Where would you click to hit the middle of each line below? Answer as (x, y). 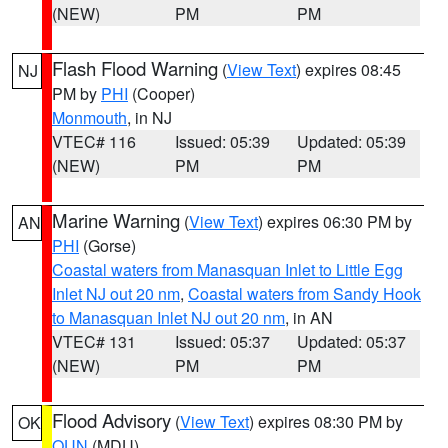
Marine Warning (116, 220)
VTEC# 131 (94, 341)
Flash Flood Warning (135, 68)
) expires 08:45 (348, 69)
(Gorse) (107, 245)
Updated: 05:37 (352, 341)
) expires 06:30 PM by (335, 221)
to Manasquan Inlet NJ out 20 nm (168, 317)
